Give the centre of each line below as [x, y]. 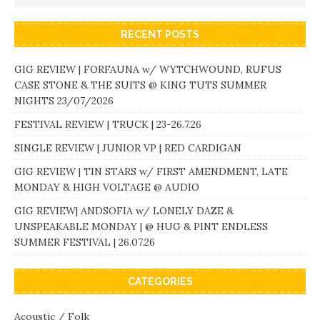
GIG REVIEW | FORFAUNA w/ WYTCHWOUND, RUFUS [148, 70]
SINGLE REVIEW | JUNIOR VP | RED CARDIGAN [128, 148]
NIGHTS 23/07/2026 [64, 101]
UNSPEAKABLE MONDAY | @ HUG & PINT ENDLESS [141, 227]
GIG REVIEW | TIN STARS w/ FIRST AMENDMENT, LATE [151, 172]
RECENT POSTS [160, 35]
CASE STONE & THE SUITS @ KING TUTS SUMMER [140, 85]
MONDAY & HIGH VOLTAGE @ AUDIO [107, 187]
